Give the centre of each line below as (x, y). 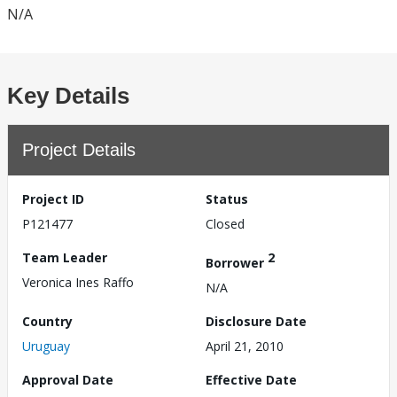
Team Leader (65, 257)
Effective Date (251, 379)
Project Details (79, 150)
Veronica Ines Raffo (78, 282)
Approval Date (68, 379)
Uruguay (46, 346)
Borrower (237, 262)
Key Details (68, 96)
